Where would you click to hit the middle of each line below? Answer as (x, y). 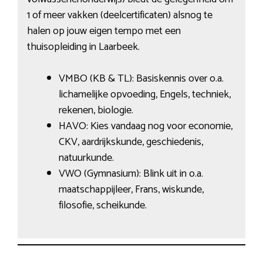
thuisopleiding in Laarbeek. (83, 47)
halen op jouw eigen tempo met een (104, 31)
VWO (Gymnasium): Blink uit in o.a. (131, 173)
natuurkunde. (86, 158)
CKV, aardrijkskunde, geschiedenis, (131, 142)
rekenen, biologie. (96, 110)
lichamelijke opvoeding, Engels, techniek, (144, 94)
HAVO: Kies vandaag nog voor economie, (145, 126)
